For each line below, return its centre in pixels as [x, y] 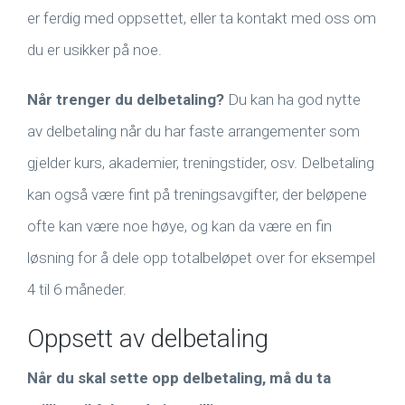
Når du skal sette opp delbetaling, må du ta [179, 378]
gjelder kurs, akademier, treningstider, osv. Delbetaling [201, 163]
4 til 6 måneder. [77, 290]
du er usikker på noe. [94, 50]
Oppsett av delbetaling [148, 339]
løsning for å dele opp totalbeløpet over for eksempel [201, 258]
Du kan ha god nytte [292, 100]
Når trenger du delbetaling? [126, 100]
